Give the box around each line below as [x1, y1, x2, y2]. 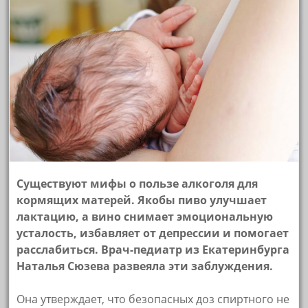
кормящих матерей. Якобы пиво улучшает [16, 192, 267, 208]
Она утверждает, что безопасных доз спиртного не [16, 291, 290, 307]
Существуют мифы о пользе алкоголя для [16, 175, 258, 191]
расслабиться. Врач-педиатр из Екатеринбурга [16, 241, 290, 257]
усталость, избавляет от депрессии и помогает [16, 225, 289, 241]
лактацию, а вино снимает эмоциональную [16, 208, 274, 224]
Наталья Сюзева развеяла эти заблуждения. [16, 258, 274, 274]
